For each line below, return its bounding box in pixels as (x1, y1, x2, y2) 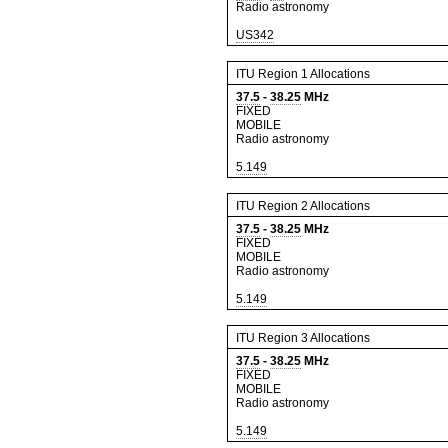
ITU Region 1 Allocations (236, 67, 370, 81)
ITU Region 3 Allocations (236, 331, 370, 345)
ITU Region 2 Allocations (236, 199, 370, 213)
